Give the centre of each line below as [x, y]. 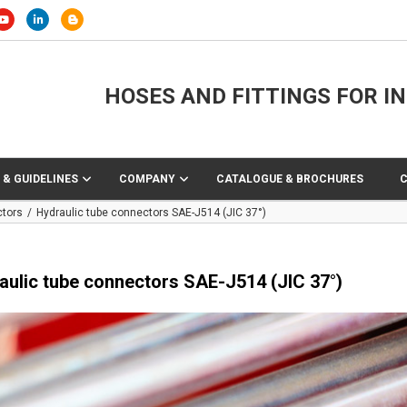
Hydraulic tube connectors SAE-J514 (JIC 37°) [151, 212]
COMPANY [147, 179]
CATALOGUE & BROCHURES [289, 179]
